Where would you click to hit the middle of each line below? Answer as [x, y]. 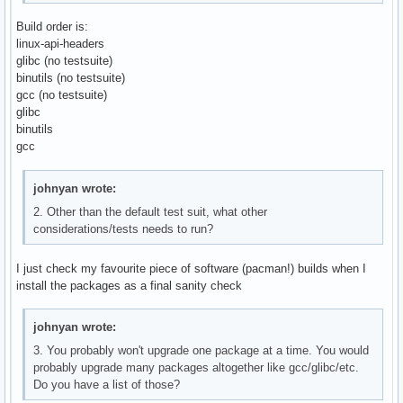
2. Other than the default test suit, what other [151, 211]
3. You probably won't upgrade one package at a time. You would [201, 351]
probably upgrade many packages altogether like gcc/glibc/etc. [197, 368]
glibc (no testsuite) [64, 61]
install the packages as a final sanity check [129, 285]
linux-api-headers [60, 44]
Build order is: [52, 27]
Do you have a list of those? [107, 385]
